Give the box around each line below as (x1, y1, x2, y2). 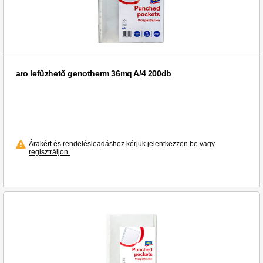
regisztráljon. (29, 148, 70, 157)
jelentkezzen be (147, 140, 198, 149)
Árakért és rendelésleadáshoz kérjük (29, 140, 147, 149)
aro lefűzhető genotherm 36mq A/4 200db (16, 69, 171, 79)
